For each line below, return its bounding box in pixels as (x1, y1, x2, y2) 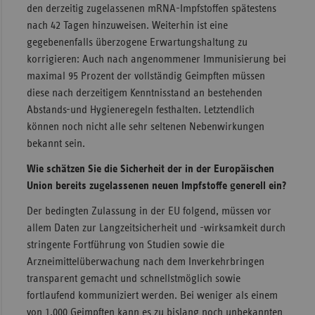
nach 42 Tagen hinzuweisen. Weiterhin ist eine (26, 20, 228, 32)
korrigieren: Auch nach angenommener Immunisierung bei (26, 53, 286, 65)
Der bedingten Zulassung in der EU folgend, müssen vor (26, 205, 271, 217)
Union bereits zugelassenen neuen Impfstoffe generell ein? (26, 180, 286, 192)
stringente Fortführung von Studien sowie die (26, 239, 224, 251)
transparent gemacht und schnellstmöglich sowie (26, 273, 240, 285)
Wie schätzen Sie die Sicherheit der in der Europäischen (26, 163, 274, 175)
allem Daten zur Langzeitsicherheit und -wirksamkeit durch (26, 222, 285, 234)
